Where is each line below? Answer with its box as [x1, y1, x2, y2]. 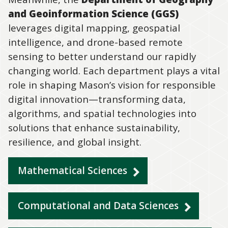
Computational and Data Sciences [18, 199, 179, 213]
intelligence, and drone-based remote [8, 36, 183, 49]
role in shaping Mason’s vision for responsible [8, 78, 216, 92]
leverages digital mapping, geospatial [8, 21, 180, 35]
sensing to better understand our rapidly [8, 50, 196, 63]
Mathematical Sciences [18, 164, 127, 178]
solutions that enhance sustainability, [8, 121, 180, 134]
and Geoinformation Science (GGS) [8, 7, 179, 20]
